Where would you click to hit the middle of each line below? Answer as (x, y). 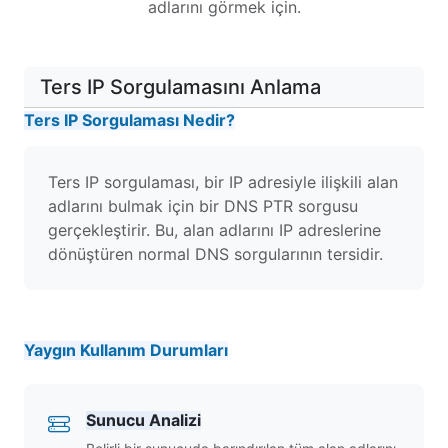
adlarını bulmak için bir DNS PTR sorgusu (203, 206)
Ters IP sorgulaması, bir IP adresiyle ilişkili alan (223, 182)
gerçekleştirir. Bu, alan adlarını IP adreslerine (214, 230)
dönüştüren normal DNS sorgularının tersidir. (215, 254)
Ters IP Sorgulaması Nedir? (129, 120)
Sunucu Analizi (143, 420)
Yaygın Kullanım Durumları (126, 350)
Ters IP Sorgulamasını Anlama (180, 87)
